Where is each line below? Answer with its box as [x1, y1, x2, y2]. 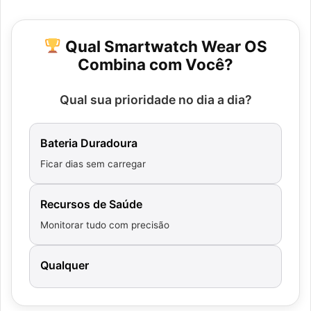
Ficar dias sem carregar [40, 158, 146, 169]
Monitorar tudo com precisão [40, 219, 169, 230]
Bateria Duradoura [40, 135, 137, 150]
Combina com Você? [78, 54, 233, 74]
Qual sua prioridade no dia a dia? [59, 92, 252, 107]
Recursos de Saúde [40, 196, 142, 211]
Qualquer [40, 258, 89, 272]
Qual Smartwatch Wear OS [61, 36, 267, 56]
